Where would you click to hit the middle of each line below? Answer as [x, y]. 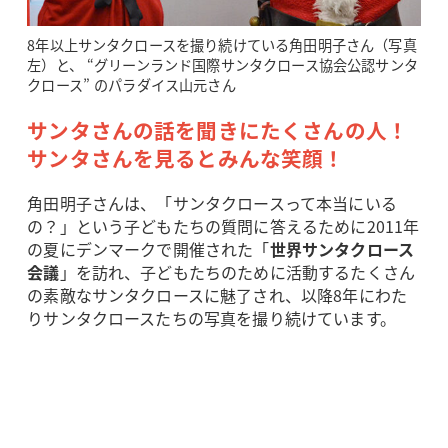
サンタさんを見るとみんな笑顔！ [186, 157]
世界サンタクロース [342, 249]
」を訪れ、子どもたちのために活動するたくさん [237, 272]
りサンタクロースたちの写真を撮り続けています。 [211, 318]
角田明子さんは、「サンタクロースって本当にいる [212, 203]
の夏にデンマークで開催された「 [148, 249]
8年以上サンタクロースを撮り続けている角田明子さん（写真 [222, 45]
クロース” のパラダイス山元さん [131, 85]
